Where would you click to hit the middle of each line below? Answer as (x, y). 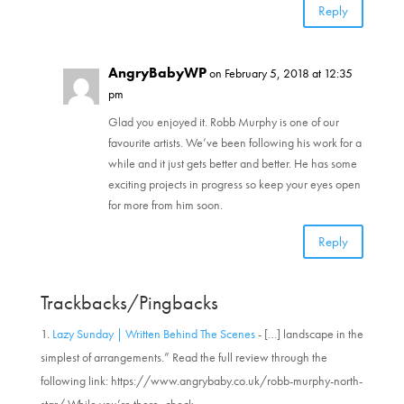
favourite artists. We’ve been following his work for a (234, 143)
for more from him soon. (165, 205)
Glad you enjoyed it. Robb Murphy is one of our (223, 122)
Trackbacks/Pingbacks (129, 303)
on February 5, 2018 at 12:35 (280, 73)
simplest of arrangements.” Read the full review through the (184, 358)
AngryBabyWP (157, 73)
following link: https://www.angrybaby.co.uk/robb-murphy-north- (201, 381)
